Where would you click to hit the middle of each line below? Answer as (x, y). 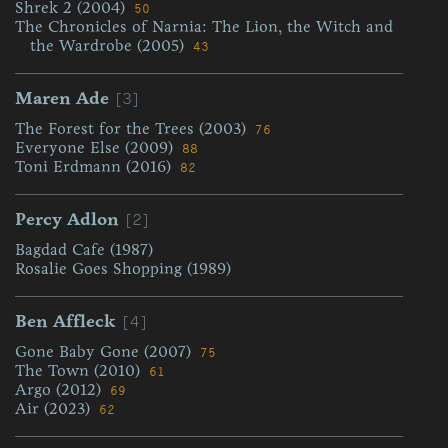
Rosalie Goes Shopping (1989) (123, 268)
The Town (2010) (80, 370)
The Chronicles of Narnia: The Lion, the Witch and (204, 26)
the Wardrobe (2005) (110, 45)
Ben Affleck (65, 321)
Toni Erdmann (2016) (95, 166)
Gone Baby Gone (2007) (105, 351)
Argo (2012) (60, 389)
